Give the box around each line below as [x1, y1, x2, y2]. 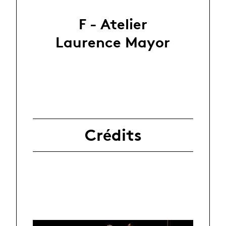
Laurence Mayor [55, 33, 171, 51]
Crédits [84, 126, 142, 145]
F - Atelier [78, 15, 147, 33]
